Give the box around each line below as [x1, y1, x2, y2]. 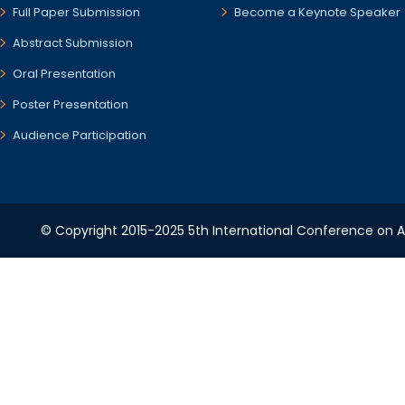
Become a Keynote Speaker [234, 4, 400, 22]
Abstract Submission [13, 34, 133, 52]
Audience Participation [13, 127, 146, 145]
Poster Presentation [13, 96, 128, 114]
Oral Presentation [13, 65, 116, 83]
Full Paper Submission [13, 4, 140, 22]
